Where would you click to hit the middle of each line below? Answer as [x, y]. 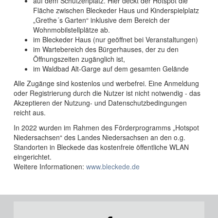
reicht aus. [30, 112]
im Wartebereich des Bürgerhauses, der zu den [106, 49]
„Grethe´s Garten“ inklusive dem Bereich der [101, 20]
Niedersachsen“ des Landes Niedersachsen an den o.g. [100, 137]
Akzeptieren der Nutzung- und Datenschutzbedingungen [100, 102]
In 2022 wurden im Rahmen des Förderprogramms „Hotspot [106, 127]
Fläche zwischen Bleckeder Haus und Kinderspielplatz [116, 10]
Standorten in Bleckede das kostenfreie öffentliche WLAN [101, 147]
